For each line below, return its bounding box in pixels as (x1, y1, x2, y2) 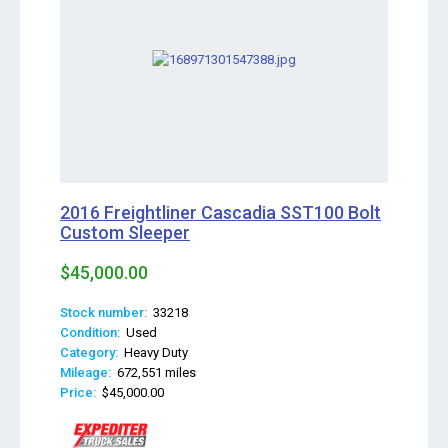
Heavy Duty (118, 345, 188, 360)
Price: (60, 385, 96, 400)
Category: (60, 345, 118, 360)
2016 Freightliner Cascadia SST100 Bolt (60, 202, 381, 223)
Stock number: (60, 305, 147, 320)
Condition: (60, 325, 120, 340)
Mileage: (60, 365, 111, 380)
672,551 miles (111, 365, 196, 380)
